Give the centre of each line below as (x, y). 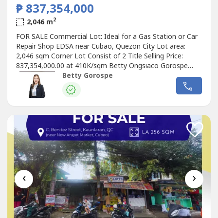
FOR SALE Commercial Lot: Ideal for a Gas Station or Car (107, 36)
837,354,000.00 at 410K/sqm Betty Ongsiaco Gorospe (102, 66)
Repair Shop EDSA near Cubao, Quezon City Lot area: (100, 46)
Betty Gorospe (87, 76)
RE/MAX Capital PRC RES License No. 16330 (85, 75)
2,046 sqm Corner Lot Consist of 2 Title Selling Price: (99, 56)
